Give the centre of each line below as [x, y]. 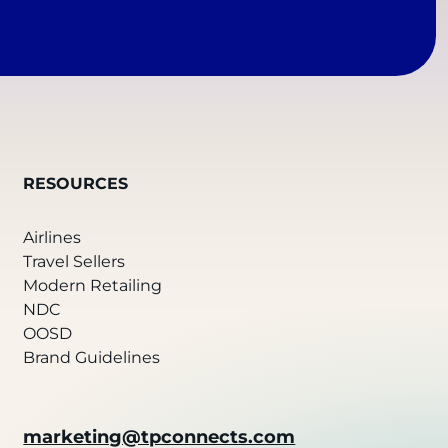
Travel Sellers [74, 261]
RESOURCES [76, 183]
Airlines [52, 237]
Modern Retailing [93, 285]
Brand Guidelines [92, 357]
